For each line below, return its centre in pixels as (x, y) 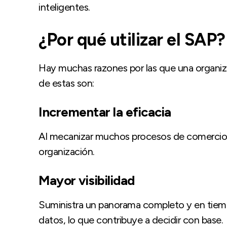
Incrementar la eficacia (105, 112)
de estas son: (66, 83)
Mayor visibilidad (87, 180)
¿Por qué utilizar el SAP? (132, 40)
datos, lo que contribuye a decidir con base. (131, 220)
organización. (67, 151)
